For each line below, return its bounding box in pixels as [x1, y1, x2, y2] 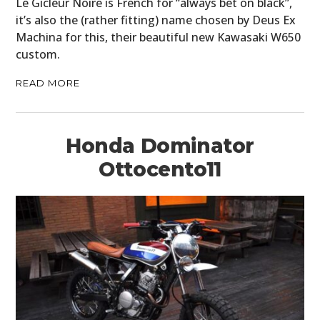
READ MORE [16, 77, 81, 89]
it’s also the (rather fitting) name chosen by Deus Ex [16, 12, 296, 29]
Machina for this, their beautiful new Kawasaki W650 [16, 29, 301, 46]
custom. [16, 46, 61, 63]
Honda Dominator [65, 134, 254, 159]
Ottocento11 [99, 157, 221, 182]
